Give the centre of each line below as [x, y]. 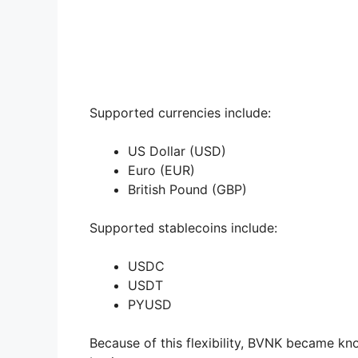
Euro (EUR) [161, 171]
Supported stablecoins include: [183, 228]
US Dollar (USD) [177, 151]
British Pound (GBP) [187, 190]
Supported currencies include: [180, 113]
